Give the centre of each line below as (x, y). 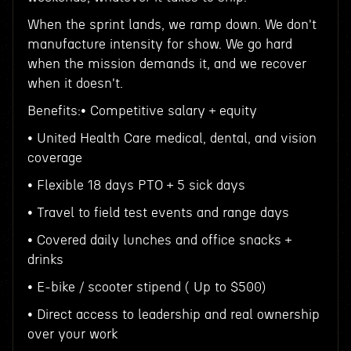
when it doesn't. (77, 83)
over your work (72, 334)
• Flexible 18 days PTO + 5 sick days (136, 185)
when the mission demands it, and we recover (166, 64)
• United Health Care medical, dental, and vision (172, 138)
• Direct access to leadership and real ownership (173, 315)
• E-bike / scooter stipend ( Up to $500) (146, 287)
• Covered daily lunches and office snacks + (159, 240)
